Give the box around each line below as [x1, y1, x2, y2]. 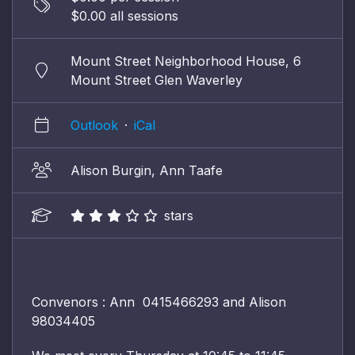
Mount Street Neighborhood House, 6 [71, 52, 301, 69]
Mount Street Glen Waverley [71, 71, 242, 88]
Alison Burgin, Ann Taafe [71, 162, 223, 178]
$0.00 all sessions [71, 7, 178, 24]
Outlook [71, 116, 118, 133]
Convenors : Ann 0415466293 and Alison [32, 293, 286, 310]
